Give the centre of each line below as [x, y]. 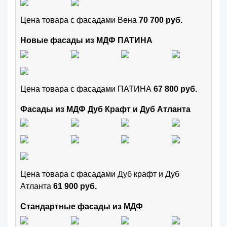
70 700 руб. [161, 20]
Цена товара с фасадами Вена [80, 20]
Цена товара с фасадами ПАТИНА [87, 89]
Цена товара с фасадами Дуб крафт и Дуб [100, 174]
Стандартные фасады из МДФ [82, 206]
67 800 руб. [175, 89]
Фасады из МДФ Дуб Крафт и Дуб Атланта [105, 109]
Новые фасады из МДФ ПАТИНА [86, 41]
